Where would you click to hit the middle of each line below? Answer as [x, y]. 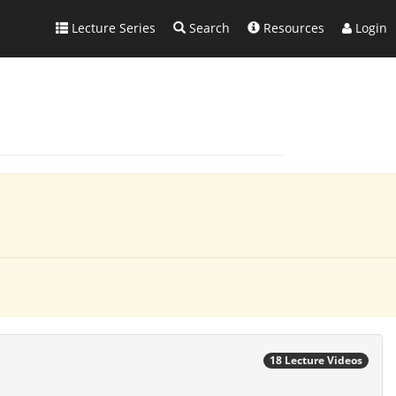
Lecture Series [112, 28]
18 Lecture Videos [316, 360]
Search [208, 28]
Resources [292, 28]
